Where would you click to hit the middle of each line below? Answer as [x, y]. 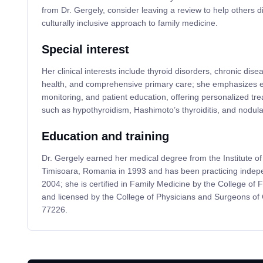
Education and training [105, 136]
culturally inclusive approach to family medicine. [129, 23]
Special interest [85, 50]
